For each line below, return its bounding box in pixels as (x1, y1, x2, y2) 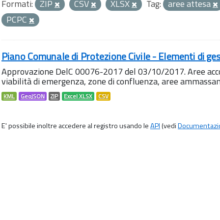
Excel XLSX (64, 92, 92, 101)
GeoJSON (21, 92, 45, 101)
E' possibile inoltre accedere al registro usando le (1, 120, 150, 131)
